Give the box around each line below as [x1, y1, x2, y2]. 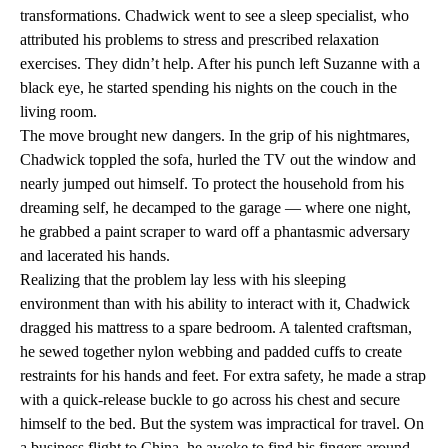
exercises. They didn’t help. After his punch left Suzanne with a [20, 55, 420, 73]
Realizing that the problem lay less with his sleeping [20, 271, 346, 289]
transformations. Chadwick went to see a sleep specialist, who [20, 7, 409, 25]
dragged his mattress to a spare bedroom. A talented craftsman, [20, 319, 412, 337]
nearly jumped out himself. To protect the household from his [20, 175, 404, 193]
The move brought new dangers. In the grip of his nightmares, [20, 127, 410, 145]
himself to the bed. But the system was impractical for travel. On [20, 415, 424, 433]
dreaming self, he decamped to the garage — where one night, [20, 199, 411, 217]
